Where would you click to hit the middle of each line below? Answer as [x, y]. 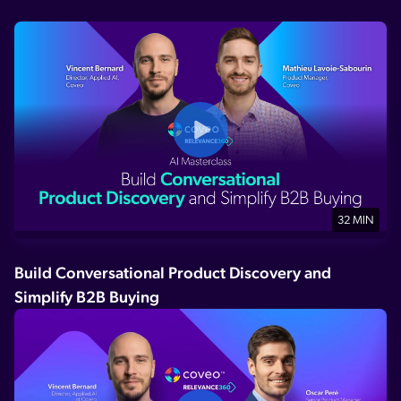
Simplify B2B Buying [87, 296]
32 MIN [356, 220]
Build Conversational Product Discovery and [173, 272]
